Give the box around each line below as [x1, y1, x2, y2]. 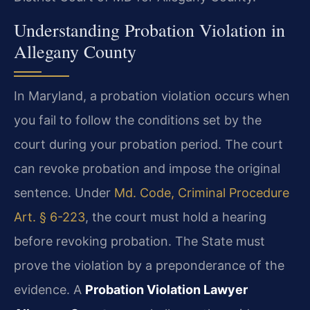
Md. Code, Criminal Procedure [114, 185, 289, 200]
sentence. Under [14, 185, 114, 200]
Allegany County [14, 39, 136, 63]
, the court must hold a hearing [85, 209, 266, 224]
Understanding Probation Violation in [14, 17, 285, 42]
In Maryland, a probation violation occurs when [14, 88, 290, 103]
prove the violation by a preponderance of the [14, 257, 284, 273]
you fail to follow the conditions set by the [14, 112, 262, 127]
